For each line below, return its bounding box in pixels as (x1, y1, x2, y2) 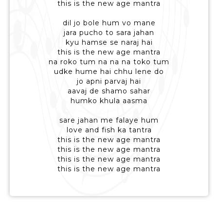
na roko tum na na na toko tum (49, 57, 169, 67)
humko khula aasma (71, 96, 147, 106)
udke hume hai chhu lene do (54, 67, 164, 76)
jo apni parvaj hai (77, 77, 141, 86)
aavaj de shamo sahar (68, 87, 150, 96)
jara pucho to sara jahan (64, 28, 154, 37)
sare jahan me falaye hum (59, 116, 159, 125)
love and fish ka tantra (66, 126, 152, 135)
